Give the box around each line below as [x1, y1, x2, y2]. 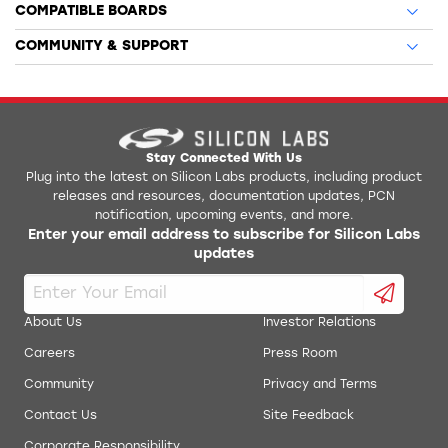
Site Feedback [263, 410, 354, 423]
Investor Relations [263, 317, 376, 330]
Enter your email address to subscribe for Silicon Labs [28, 228, 420, 244]
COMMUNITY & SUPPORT [15, 39, 188, 55]
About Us [24, 317, 82, 330]
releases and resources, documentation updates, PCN [53, 191, 395, 204]
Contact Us [24, 410, 97, 423]
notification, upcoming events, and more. [94, 210, 354, 223]
